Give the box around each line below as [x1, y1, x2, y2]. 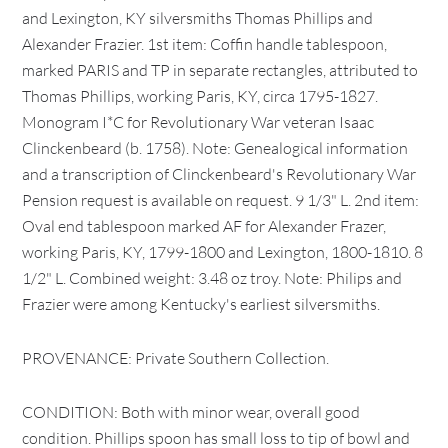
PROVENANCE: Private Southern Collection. [22, 348, 330, 368]
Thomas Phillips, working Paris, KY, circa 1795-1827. [22, 86, 379, 106]
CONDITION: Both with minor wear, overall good [22, 402, 361, 422]
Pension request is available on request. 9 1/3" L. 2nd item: [22, 190, 420, 210]
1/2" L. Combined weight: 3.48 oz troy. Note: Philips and [22, 268, 403, 288]
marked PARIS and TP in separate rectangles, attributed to [22, 60, 419, 80]
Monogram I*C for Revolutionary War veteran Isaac [22, 112, 375, 132]
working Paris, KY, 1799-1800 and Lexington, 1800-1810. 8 [22, 242, 424, 262]
